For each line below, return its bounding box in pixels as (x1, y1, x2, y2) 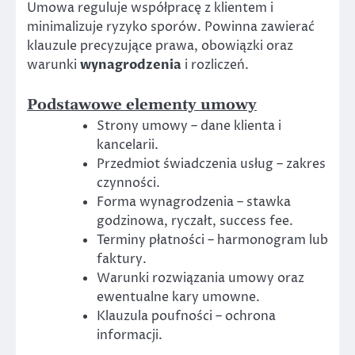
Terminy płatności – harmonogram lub (97, 231, 328, 249)
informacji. (97, 326, 162, 344)
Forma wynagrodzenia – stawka (97, 193, 291, 211)
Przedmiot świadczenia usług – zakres (97, 155, 326, 173)
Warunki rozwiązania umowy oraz (97, 269, 304, 287)
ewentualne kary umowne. (97, 288, 260, 306)
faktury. (97, 250, 147, 268)
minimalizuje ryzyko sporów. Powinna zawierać (27, 18, 315, 36)
